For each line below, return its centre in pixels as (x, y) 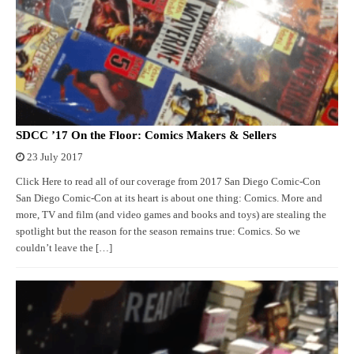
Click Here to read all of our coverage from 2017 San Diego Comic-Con (168, 182)
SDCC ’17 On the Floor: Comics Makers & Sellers (146, 136)
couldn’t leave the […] (64, 249)
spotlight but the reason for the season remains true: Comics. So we (158, 232)
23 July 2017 (55, 158)
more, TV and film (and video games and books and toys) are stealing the (171, 215)
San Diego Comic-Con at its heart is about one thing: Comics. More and (169, 199)
